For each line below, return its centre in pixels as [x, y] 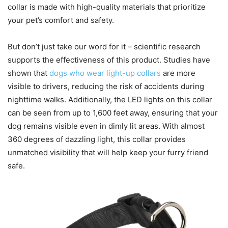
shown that [28, 73]
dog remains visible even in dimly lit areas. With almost [106, 126]
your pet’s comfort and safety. [61, 20]
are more [178, 73]
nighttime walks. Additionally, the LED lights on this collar [110, 100]
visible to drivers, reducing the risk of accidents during [106, 87]
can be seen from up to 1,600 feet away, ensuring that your [113, 113]
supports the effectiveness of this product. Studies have [109, 60]
